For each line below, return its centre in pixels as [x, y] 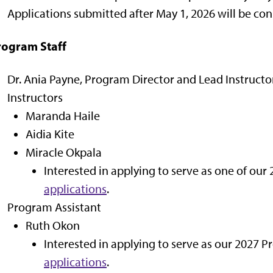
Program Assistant [54, 207]
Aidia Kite [50, 134]
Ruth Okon [53, 225]
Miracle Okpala [64, 152]
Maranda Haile [63, 115]
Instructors [35, 97]
